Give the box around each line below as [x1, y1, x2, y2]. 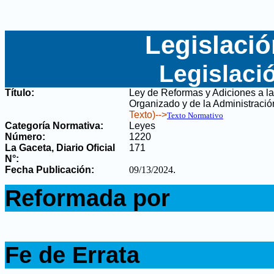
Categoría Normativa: [5, 120, 103, 131]
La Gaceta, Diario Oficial [5, 143, 115, 153]
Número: [5, 131, 45, 142]
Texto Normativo [167, 111, 223, 120]
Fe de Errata [5, 242, 139, 268]
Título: [5, 87, 34, 98]
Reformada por [5, 185, 170, 211]
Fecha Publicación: [5, 165, 94, 175]
